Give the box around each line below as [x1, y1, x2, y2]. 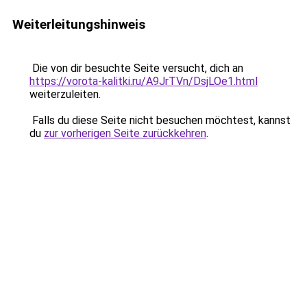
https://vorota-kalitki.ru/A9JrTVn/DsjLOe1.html [29, 75, 258, 88]
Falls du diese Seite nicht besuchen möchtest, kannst [29, 114, 291, 127]
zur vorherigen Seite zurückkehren [44, 127, 206, 140]
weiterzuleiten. [29, 88, 101, 101]
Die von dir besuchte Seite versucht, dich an [29, 62, 243, 75]
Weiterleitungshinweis [12, 16, 145, 32]
